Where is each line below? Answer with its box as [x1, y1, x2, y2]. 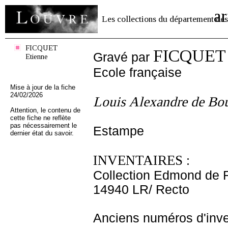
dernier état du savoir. [10, 129, 74, 137]
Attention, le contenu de [10, 106, 80, 114]
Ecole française [93, 66, 182, 79]
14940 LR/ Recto [93, 183, 189, 196]
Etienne [25, 52, 48, 61]
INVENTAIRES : [93, 153, 190, 168]
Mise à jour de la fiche [10, 83, 75, 91]
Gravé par [93, 50, 153, 64]
